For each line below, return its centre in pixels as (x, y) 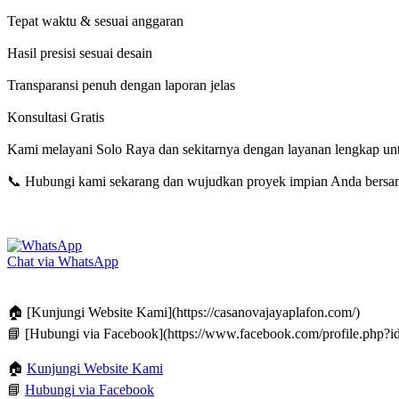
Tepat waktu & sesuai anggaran (95, 21)
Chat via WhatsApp (63, 262)
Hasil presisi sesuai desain (80, 53)
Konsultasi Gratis (56, 118)
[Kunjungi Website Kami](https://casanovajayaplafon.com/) (191, 313)
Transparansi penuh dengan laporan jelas (121, 85)
